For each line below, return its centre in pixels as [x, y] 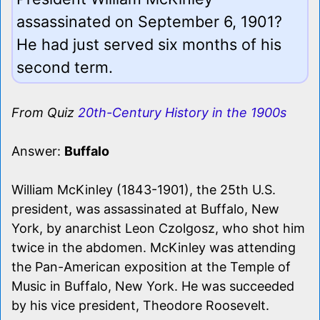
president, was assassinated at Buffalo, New [145, 209]
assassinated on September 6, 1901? [149, 21]
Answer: [38, 151]
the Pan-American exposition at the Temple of [151, 266]
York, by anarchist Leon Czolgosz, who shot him [158, 228]
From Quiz [45, 112]
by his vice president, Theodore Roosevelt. [140, 305]
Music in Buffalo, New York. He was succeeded [153, 286]
